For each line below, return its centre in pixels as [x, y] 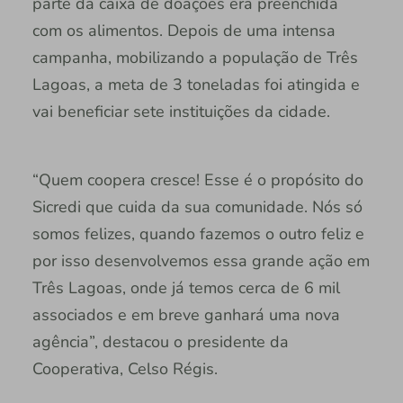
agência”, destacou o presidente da [160, 341]
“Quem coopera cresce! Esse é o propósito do [197, 179]
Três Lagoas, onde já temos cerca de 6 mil [186, 287]
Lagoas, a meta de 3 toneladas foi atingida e [196, 84]
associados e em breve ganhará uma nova [186, 314]
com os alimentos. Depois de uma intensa [184, 30]
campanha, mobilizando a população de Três [195, 57]
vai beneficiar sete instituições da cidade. [181, 111]
